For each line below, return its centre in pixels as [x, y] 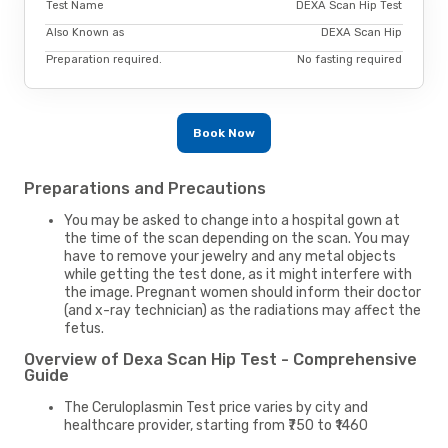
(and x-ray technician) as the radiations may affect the [242, 310]
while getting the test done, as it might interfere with [238, 274]
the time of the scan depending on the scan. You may [237, 238]
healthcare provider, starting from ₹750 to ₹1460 [216, 425]
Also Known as [85, 33]
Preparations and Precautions [145, 188]
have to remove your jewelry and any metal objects [230, 256]
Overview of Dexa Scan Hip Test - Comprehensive [220, 359]
